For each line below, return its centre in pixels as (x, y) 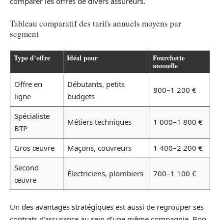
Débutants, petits (96, 84)
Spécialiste (32, 116)
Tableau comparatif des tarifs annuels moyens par (96, 24)
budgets (81, 96)
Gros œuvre (34, 148)
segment (24, 34)
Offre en (28, 84)
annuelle (165, 65)
